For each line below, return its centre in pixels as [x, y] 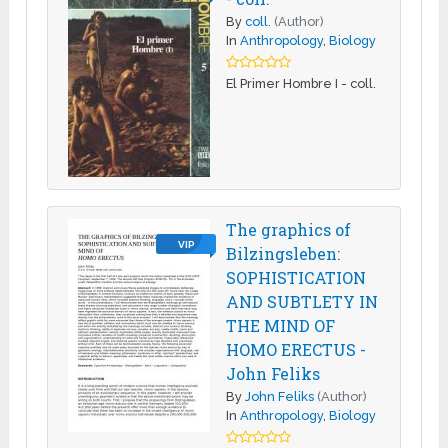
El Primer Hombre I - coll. [301, 83]
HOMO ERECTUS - [296, 349]
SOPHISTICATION [296, 277]
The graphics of [289, 229]
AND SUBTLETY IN [302, 301]
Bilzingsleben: [283, 253]
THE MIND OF [281, 325]
